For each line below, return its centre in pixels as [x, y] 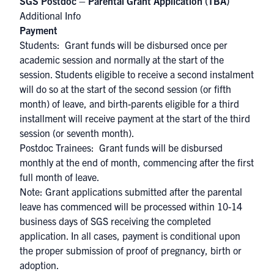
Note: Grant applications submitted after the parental [131, 191]
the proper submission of [73, 250]
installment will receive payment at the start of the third [135, 118]
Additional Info [50, 15]
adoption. [39, 265]
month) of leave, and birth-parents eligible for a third [129, 103]
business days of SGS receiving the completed [115, 221]
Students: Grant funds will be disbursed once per [124, 45]
